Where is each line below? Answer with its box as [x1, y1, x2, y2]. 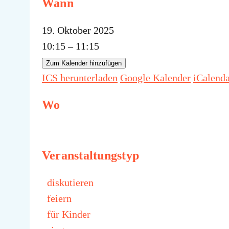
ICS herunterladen [42, 72, 118, 84]
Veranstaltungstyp [42, 149, 140, 163]
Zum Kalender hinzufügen [46, 59, 122, 67]
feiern [47, 193, 72, 204]
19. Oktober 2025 [42, 25, 124, 36]
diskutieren [47, 177, 94, 189]
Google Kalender [120, 72, 191, 84]
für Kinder [47, 209, 90, 220]
